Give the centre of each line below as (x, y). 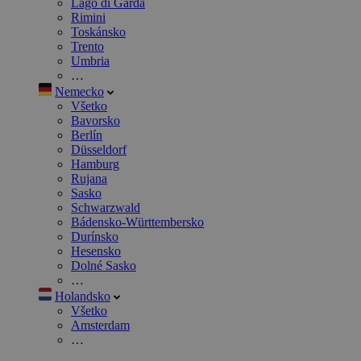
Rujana (89, 179)
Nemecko (79, 92)
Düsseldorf (99, 150)
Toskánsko (98, 32)
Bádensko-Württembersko (137, 222)
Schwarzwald (106, 208)
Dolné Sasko (104, 266)
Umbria (90, 61)
